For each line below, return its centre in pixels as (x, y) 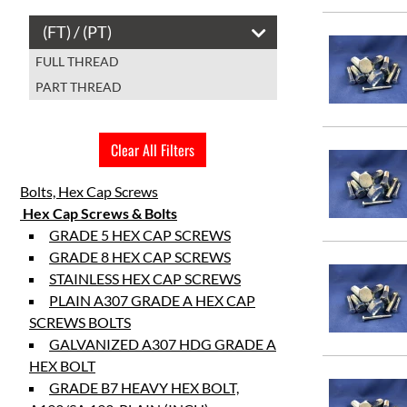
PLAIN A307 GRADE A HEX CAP (152, 300)
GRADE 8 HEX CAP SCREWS (140, 257)
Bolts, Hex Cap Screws (89, 191)
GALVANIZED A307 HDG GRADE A (163, 344)
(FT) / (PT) (77, 32)
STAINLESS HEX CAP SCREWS (145, 278)
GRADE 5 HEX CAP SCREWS (140, 235)
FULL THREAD (77, 61)
